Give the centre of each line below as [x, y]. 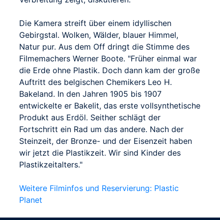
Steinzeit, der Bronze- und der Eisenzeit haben [106, 141]
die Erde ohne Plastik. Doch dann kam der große [110, 70]
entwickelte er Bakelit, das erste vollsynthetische [110, 105]
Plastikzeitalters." [51, 164]
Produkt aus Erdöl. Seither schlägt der [90, 117]
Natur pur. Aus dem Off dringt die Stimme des [104, 46]
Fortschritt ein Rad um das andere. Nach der [101, 129]
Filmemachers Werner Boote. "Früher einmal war [108, 58]
